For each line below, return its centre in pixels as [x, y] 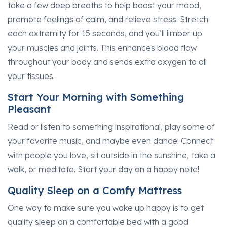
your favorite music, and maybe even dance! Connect [110, 141]
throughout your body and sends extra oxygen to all [107, 62]
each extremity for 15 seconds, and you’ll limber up [105, 33]
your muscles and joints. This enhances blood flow [102, 47]
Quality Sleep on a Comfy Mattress [95, 190]
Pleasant [29, 109]
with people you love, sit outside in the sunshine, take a [111, 155]
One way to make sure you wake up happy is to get [106, 207]
